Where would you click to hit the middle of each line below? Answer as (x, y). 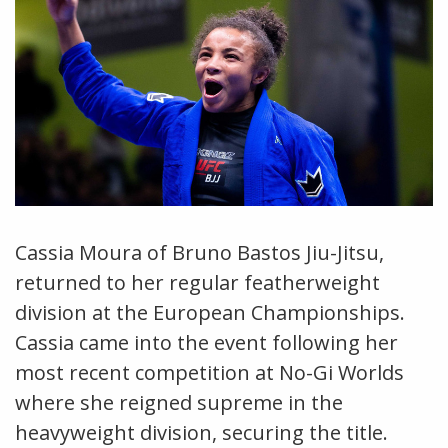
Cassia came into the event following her (206, 342)
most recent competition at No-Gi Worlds (209, 372)
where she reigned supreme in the (179, 402)
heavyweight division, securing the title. (201, 432)
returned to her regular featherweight (197, 282)
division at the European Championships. (210, 312)
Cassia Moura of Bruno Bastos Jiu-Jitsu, (199, 252)
